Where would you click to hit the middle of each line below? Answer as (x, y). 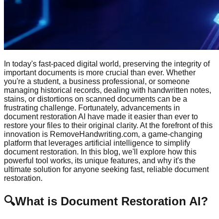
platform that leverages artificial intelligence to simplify (97, 143)
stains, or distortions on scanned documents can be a (96, 99)
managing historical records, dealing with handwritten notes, (108, 90)
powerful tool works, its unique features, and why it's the (100, 160)
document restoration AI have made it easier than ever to (101, 116)
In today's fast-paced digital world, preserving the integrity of (107, 64)
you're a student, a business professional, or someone (97, 81)
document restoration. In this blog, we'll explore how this (100, 152)
